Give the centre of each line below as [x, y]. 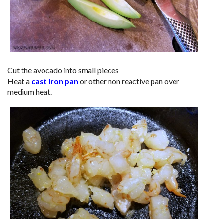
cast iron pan [55, 81]
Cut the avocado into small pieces [63, 70]
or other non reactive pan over [129, 81]
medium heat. [30, 92]
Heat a [19, 81]
